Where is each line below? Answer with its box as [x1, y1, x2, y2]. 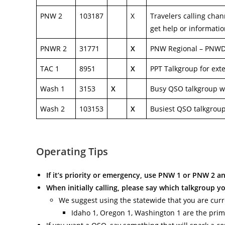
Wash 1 [40, 84, 65, 93]
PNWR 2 [40, 44, 67, 53]
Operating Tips [36, 144, 108, 158]
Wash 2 [40, 104, 65, 114]
